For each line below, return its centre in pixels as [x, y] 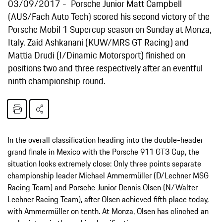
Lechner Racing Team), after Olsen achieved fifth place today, [108, 199]
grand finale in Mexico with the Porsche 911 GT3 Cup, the [103, 151]
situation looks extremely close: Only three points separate [104, 163]
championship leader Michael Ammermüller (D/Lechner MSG [108, 175]
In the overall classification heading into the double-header [105, 139]
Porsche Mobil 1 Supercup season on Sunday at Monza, [110, 29]
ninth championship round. [57, 81]
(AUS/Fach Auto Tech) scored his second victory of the [109, 16]
